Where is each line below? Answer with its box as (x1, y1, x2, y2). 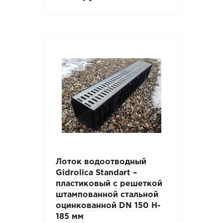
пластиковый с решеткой (56, 180, 163, 188)
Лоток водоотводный (56, 158, 147, 166)
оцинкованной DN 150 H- (56, 202, 161, 210)
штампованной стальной (56, 191, 159, 199)
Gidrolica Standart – (56, 169, 137, 177)
